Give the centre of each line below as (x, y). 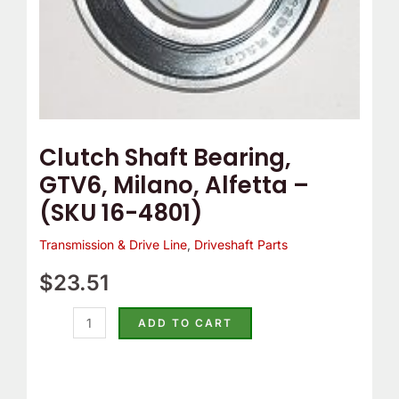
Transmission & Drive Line (113, 245)
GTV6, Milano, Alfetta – (174, 186)
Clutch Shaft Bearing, (165, 158)
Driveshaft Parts (240, 245)
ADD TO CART (185, 323)
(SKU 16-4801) (121, 213)
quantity (62, 41)
